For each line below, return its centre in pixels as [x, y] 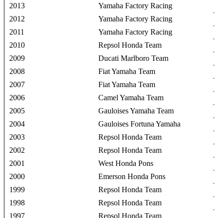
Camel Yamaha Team [131, 97]
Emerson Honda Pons [132, 176]
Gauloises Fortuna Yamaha [140, 124]
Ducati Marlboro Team [134, 58]
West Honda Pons [126, 163]
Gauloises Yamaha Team [136, 110]
